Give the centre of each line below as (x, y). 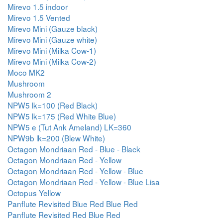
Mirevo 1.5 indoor (38, 6)
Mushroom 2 (29, 94)
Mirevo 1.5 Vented (39, 17)
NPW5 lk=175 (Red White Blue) (62, 116)
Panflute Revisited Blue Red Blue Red (73, 204)
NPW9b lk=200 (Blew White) (56, 138)
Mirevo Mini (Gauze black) (53, 28)
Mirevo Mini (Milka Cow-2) (52, 61)
